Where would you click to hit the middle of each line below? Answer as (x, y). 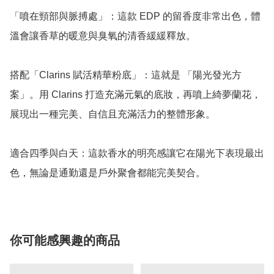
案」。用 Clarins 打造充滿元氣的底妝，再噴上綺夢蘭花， (135, 95)
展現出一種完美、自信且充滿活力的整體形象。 (113, 114)
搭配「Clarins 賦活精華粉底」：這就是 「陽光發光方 (126, 75)
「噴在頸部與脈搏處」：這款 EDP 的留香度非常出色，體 (135, 17)
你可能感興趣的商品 (65, 241)
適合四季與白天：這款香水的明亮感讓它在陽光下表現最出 (137, 154)
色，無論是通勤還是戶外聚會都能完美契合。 (108, 173)
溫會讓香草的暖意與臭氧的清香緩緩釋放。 (103, 36)
